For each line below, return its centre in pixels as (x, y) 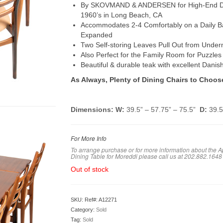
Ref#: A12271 (101, 200)
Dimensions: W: (97, 110)
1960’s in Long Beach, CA (121, 15)
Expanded (96, 35)
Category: (83, 210)
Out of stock (89, 169)
